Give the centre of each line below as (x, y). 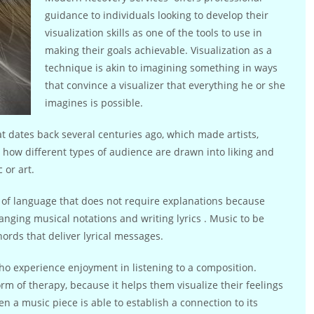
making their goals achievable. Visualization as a (158, 50)
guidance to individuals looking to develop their (157, 15)
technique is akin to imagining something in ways (161, 68)
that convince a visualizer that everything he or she (165, 85)
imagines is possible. (94, 103)
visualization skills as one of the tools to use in (153, 33)
